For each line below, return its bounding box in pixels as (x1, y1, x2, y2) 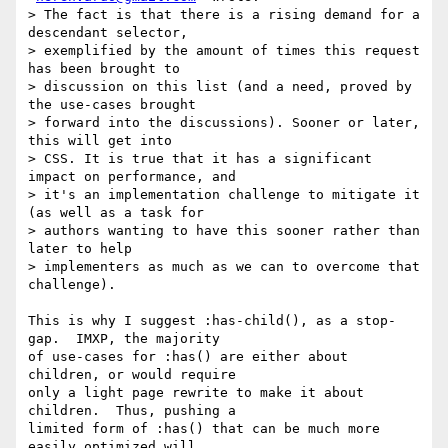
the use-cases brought (28, 97, 196, 113)
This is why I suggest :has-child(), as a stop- (28, 313, 396, 329)
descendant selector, (28, 25, 188, 41)
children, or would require (28, 367, 236, 383)
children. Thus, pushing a (28, 403, 236, 419)
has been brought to (28, 61, 180, 77)
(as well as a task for (28, 205, 204, 221)
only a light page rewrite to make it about (28, 385, 364, 401)
